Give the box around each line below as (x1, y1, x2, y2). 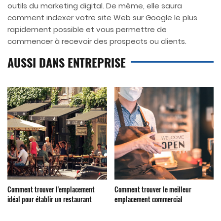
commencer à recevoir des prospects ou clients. (7, 36, 186, 47)
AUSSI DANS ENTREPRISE (7, 53, 126, 72)
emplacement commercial (114, 194, 183, 205)
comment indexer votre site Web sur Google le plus (7, 12, 197, 23)
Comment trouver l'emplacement (7, 184, 95, 195)
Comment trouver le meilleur (114, 184, 191, 195)
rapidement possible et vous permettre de (7, 24, 167, 35)
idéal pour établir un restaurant (7, 194, 92, 205)
